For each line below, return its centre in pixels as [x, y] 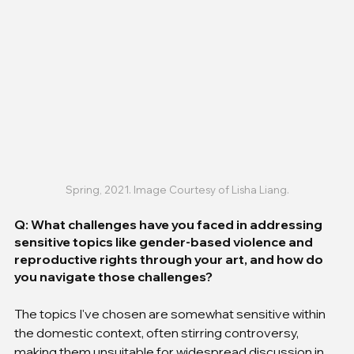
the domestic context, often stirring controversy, [158, 332]
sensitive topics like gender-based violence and [165, 241]
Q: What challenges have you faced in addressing [169, 224]
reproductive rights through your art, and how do [170, 259]
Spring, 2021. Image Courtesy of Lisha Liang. [177, 189]
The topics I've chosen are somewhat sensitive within [171, 313]
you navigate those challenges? [113, 276]
